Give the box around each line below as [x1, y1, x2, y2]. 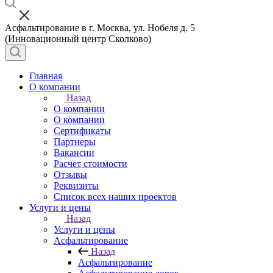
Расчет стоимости [54, 158, 127, 169]
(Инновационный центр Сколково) [5, 34, 151, 44]
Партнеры [54, 136, 96, 147]
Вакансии [54, 147, 94, 158]
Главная [29, 71, 62, 81]
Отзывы [54, 169, 87, 180]
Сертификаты [54, 126, 111, 136]
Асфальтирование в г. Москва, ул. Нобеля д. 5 [5, 23, 195, 33]
